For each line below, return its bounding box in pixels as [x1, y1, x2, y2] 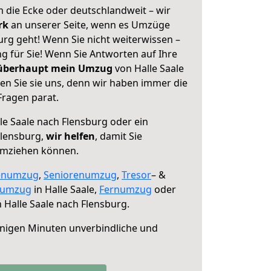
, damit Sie [95, 129, 142, 143]
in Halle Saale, [31, 183, 99, 196]
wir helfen [46, 129, 95, 143]
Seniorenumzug [44, 168, 117, 181]
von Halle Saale [113, 62, 184, 75]
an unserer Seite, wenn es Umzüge [11, 18, 170, 31]
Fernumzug [99, 183, 152, 196]
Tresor [122, 168, 151, 181]
